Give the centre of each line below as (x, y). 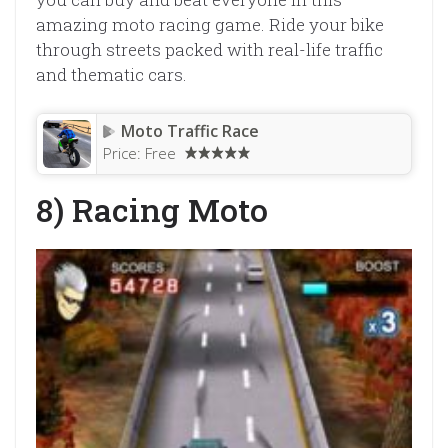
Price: (124, 152)
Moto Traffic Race (190, 130)
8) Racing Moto (152, 209)
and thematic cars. (111, 75)
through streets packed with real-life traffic (209, 50)
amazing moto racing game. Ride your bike (210, 25)
